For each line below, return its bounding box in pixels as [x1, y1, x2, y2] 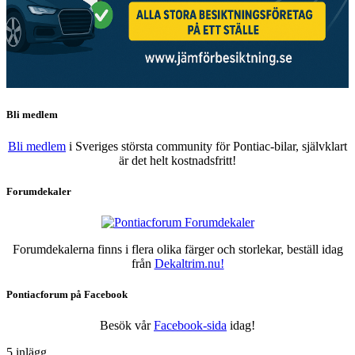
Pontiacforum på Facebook [6, 288, 128, 301]
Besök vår [100, 319, 154, 333]
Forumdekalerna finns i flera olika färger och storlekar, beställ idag [12, 242, 343, 256]
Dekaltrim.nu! [154, 256, 224, 270]
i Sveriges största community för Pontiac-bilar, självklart [66, 139, 347, 153]
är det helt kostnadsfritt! [119, 153, 236, 167]
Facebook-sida [154, 319, 227, 333]
